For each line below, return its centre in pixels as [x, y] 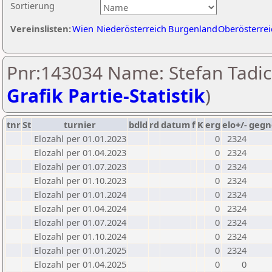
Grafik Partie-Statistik [106, 96]
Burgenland [193, 29]
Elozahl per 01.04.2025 [80, 264]
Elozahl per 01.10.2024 [80, 236]
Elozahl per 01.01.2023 [80, 138]
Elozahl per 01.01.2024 [80, 194]
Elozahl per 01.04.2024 [80, 208]
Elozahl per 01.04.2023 [80, 152]
